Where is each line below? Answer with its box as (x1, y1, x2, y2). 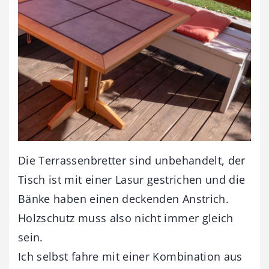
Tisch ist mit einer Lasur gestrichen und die (18, 172, 246, 187)
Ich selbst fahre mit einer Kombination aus (18, 249, 243, 264)
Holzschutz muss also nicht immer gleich (18, 211, 234, 226)
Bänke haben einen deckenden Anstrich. (18, 192, 229, 207)
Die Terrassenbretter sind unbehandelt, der (18, 153, 246, 168)
